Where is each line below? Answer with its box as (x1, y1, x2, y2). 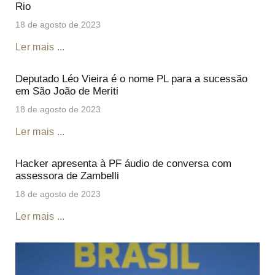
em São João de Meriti (15, 85, 118, 97)
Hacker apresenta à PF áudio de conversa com (15, 157, 231, 169)
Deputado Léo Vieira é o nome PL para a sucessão (15, 72, 247, 85)
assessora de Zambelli (15, 169, 119, 182)
